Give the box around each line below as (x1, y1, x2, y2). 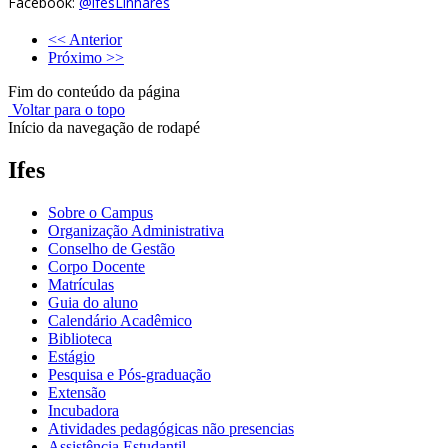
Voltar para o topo (8, 100, 125, 118)
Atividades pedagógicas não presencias (48, 419, 294, 437)
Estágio (48, 347, 95, 365)
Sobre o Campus (48, 203, 153, 221)
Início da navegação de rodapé (8, 118, 200, 136)
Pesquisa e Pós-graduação (48, 365, 211, 383)
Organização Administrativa (48, 221, 224, 239)
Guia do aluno (48, 293, 138, 311)
